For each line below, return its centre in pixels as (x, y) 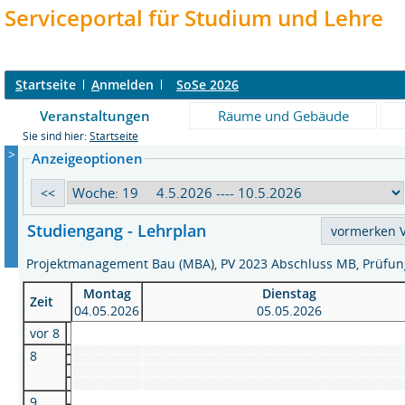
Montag (107, 293)
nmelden (127, 85)
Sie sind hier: (56, 136)
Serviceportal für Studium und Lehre (194, 18)
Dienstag (289, 293)
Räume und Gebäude (283, 116)
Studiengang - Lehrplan (117, 231)
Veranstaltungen (95, 116)
